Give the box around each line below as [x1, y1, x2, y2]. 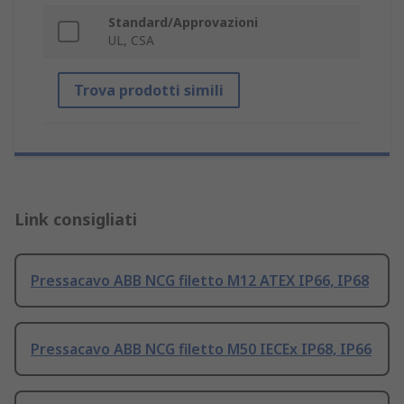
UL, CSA [108, 32, 154, 50]
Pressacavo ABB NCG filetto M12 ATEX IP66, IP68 [31, 271, 369, 291]
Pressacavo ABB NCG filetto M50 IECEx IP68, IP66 [31, 339, 372, 360]
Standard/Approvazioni [108, 14, 258, 32]
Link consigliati [14, 208, 137, 231]
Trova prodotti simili [74, 80, 224, 101]
